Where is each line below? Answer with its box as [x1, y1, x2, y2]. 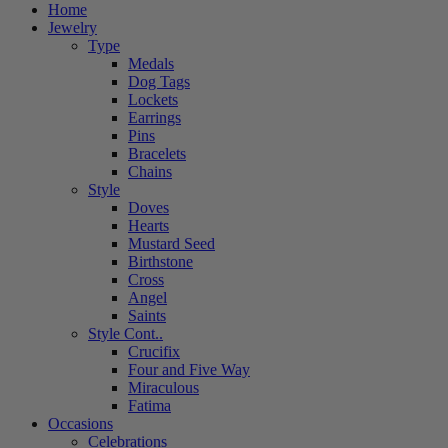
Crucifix [128, 342, 180, 360]
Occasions [48, 414, 113, 432]
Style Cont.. [88, 324, 163, 342]
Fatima [128, 396, 171, 414]
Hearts [128, 216, 169, 234]
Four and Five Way [128, 360, 250, 378]
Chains [128, 162, 172, 180]
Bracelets [128, 144, 186, 162]
